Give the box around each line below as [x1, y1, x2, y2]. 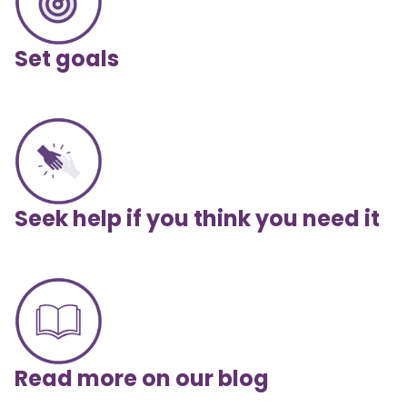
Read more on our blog [15, 363, 269, 394]
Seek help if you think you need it [15, 203, 380, 234]
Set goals [15, 44, 119, 74]
